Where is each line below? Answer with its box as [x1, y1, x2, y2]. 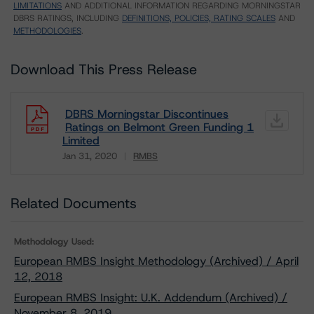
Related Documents [11, 194, 137, 212]
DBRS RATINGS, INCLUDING [13, 13, 122, 24]
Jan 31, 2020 [62, 150, 117, 162]
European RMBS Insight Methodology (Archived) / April [14, 254, 299, 268]
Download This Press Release [11, 60, 197, 78]
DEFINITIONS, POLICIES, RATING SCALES [122, 13, 275, 24]
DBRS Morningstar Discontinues [65, 107, 228, 121]
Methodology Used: [14, 235, 94, 247]
